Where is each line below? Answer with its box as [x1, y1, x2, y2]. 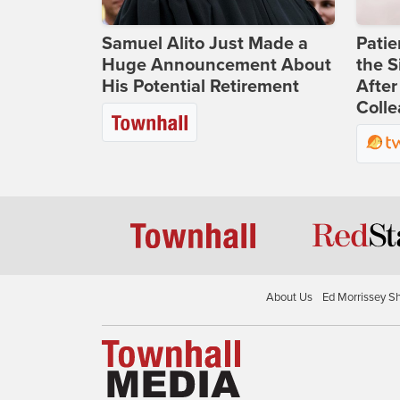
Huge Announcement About [102, 54, 331, 77]
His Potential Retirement [102, 76, 299, 98]
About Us [265, 289, 312, 304]
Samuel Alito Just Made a [102, 33, 308, 55]
